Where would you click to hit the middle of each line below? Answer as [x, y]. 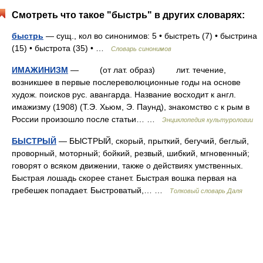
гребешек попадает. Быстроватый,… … [91, 190]
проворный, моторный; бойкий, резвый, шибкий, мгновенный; [131, 153]
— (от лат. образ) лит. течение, [147, 70]
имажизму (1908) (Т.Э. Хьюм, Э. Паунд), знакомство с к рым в [131, 107]
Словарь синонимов [141, 49]
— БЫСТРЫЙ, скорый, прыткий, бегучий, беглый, [153, 141]
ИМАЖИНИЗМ [40, 70]
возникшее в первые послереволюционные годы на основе [126, 82]
